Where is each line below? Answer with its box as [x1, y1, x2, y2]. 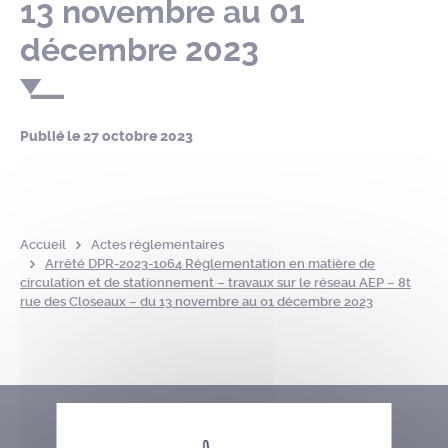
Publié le [20, 128, 83, 145]
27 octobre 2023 [83, 128, 193, 145]
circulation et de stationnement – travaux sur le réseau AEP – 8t [20, 275, 411, 290]
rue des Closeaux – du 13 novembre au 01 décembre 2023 [20, 294, 373, 309]
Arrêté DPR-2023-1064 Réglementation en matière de [44, 256, 375, 271]
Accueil [20, 237, 66, 252]
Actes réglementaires [90, 237, 224, 252]
